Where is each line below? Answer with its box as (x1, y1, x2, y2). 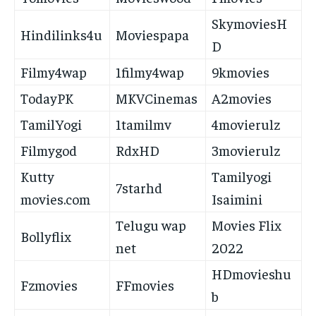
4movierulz (212, 115, 280, 133)
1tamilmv (116, 115, 171, 133)
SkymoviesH (212, 14, 287, 32)
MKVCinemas (116, 89, 197, 107)
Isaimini (212, 190, 262, 208)
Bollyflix (20, 227, 71, 245)
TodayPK (20, 89, 73, 107)
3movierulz (212, 141, 280, 159)
